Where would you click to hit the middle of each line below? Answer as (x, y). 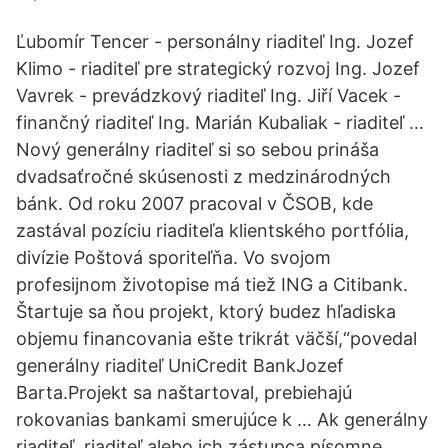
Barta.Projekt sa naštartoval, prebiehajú (184, 392)
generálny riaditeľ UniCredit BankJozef (180, 365)
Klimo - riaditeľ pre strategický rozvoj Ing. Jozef (218, 68)
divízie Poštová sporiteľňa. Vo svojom (173, 257)
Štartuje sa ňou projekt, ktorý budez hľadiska (206, 311)
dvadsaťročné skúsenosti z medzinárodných (203, 176)
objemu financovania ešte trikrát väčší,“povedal (216, 338)
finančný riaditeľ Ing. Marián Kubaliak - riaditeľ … (220, 122)
